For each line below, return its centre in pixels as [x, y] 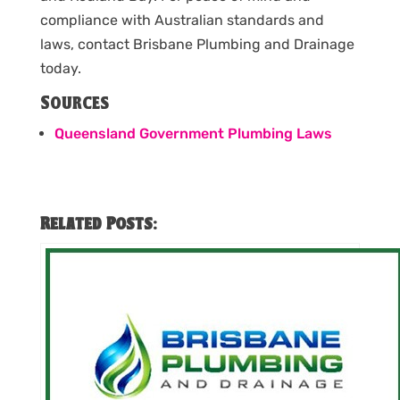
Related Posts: [98, 225]
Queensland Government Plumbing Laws [193, 133]
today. [60, 68]
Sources [74, 104]
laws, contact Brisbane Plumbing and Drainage [197, 44]
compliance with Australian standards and [182, 20]
